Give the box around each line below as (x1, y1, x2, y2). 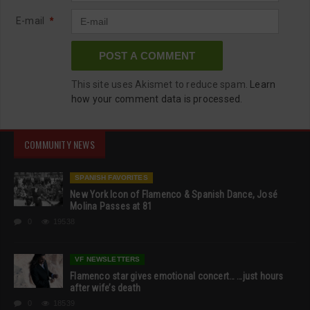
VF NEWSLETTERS (75, 255, 140, 263)
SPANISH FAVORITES (75, 173, 148, 181)
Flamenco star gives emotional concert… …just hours (70, 270, 284, 282)
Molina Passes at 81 (70, 200, 153, 212)
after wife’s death (70, 282, 140, 293)
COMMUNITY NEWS (24, 136, 95, 152)
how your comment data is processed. (71, 93, 243, 104)
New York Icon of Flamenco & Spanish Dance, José (70, 188, 278, 200)
